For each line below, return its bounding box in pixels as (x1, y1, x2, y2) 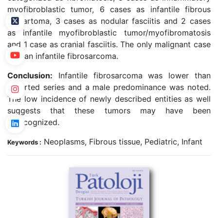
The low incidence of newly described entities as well (7, 94, 211, 104)
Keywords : (7, 138, 41, 146)
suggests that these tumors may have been (7, 106, 211, 115)
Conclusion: (7, 71, 53, 80)
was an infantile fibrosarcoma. (7, 51, 118, 61)
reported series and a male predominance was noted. (7, 82, 211, 92)
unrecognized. (7, 117, 59, 127)
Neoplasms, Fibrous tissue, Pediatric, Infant (41, 137, 202, 146)
